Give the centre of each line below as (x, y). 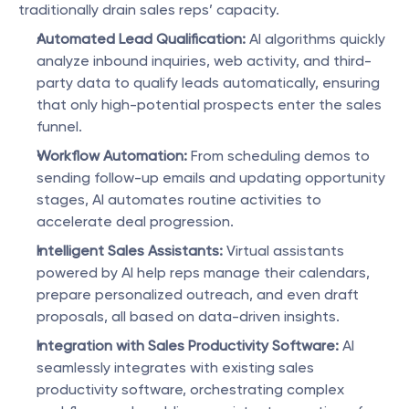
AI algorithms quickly (315, 39)
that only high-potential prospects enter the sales (209, 105)
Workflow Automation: (112, 156)
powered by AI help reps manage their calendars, (203, 273)
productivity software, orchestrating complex (190, 389)
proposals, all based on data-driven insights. (188, 316)
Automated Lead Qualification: (141, 39)
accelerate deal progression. (135, 221)
